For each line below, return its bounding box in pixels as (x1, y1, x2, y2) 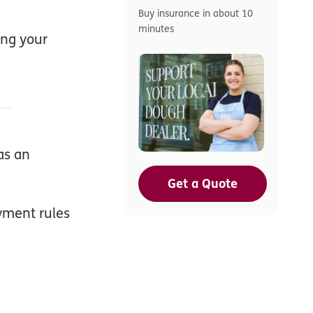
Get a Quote (168, 175, 238, 191)
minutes (138, 22, 174, 34)
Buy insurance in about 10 (138, 6, 253, 19)
